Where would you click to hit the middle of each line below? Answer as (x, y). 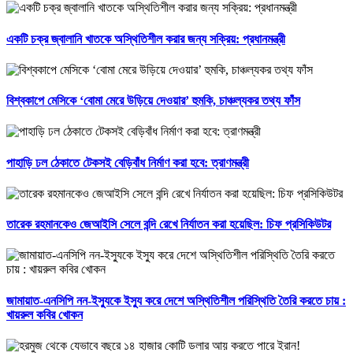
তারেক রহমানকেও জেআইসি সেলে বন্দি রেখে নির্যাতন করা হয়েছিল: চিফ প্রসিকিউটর (169, 225)
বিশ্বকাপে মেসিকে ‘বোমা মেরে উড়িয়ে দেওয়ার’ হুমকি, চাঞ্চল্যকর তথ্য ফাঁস (153, 101)
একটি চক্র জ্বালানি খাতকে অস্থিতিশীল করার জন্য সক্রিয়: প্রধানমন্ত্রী (146, 39)
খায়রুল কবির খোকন (45, 314)
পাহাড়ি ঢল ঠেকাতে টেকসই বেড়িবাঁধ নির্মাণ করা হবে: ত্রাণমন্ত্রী (128, 162)
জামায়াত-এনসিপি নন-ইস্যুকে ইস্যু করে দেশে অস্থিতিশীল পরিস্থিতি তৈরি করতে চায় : (176, 300)
